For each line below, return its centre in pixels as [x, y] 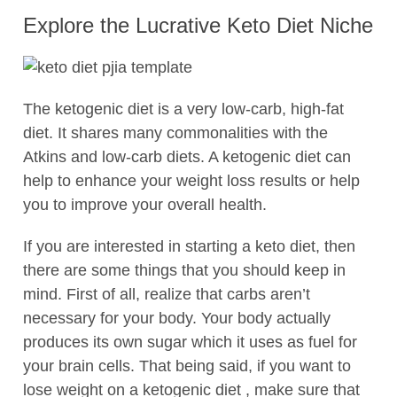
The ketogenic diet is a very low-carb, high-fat [183, 109]
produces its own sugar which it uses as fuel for [190, 342]
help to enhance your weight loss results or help [191, 180]
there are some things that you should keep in [184, 270]
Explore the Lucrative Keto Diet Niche [198, 25]
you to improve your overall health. [145, 204]
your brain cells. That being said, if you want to [187, 366]
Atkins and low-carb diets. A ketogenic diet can [187, 156]
